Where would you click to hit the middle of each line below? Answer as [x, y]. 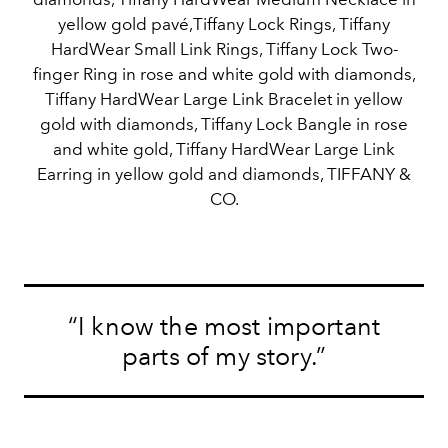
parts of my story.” [224, 356]
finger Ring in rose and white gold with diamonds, [224, 74]
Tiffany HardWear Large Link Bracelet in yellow [224, 99]
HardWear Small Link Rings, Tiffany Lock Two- [224, 49]
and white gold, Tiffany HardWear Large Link [224, 149]
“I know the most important [224, 326]
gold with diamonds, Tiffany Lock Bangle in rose [224, 124]
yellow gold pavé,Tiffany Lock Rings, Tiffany [224, 24]
